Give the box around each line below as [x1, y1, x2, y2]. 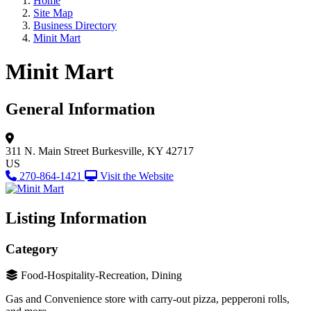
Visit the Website [100, 169, 174, 182]
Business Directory [33, 19, 117, 31]
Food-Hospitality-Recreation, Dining [21, 269, 182, 282]
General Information [6, 99, 155, 118]
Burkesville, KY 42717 [92, 144, 194, 157]
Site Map [33, 7, 73, 19]
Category [6, 241, 58, 256]
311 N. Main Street [6, 144, 89, 157]
